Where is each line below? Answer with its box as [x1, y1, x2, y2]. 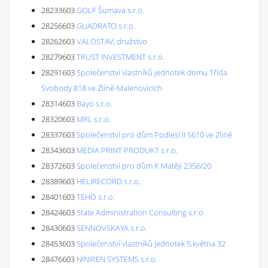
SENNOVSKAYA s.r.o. [77, 223, 147, 233]
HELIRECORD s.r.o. [77, 176, 141, 187]
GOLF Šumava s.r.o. [77, 5, 144, 16]
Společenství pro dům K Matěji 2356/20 [77, 160, 211, 171]
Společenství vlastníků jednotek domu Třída [77, 67, 227, 78]
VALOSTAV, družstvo [77, 36, 147, 47]
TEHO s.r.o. [77, 191, 115, 202]
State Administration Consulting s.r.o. [77, 207, 205, 218]
